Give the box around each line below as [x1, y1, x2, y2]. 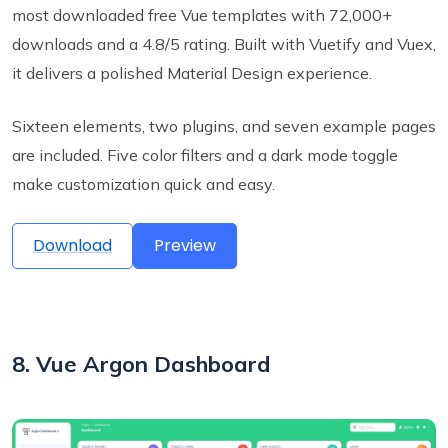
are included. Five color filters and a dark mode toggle [12, 144, 398, 165]
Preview [154, 233, 216, 257]
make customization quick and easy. [12, 173, 275, 194]
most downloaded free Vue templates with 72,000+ [12, 4, 392, 25]
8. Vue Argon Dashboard [12, 349, 271, 378]
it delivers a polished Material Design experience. [12, 62, 372, 83]
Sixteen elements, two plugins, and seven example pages [12, 115, 436, 136]
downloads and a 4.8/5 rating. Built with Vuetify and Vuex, [12, 33, 436, 54]
